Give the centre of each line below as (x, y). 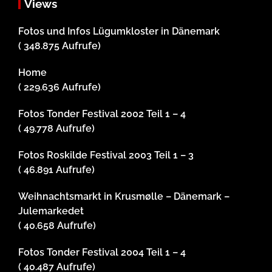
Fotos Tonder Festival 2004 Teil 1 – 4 (102, 253)
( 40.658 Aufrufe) (57, 226)
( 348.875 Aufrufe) (59, 46)
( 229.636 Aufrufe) (59, 87)
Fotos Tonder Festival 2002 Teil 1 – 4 (102, 114)
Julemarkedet (51, 211)
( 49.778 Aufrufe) (56, 129)
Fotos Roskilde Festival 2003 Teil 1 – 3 (106, 155)
